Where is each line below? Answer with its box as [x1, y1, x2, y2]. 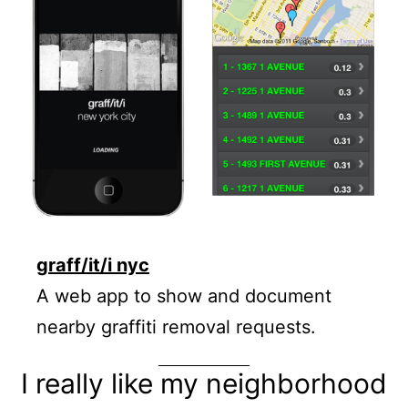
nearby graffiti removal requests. [36, 315, 316, 338]
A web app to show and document [36, 284, 331, 307]
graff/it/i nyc [36, 253, 149, 276]
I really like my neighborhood [21, 366, 387, 400]
